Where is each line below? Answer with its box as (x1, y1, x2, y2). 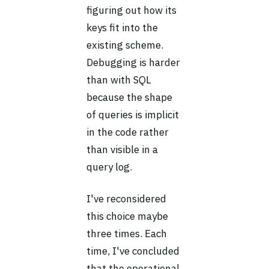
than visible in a (86, 143, 158, 156)
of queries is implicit (86, 108, 179, 121)
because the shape (86, 91, 172, 104)
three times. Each (86, 227, 167, 240)
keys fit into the (86, 21, 158, 34)
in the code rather (86, 125, 169, 139)
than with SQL (86, 73, 151, 86)
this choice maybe (86, 210, 168, 223)
